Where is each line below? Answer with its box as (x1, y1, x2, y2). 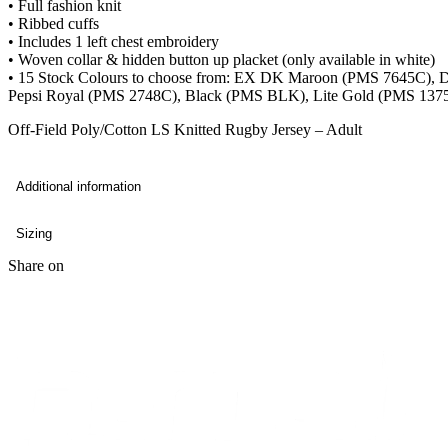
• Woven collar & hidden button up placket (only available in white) (8, 51, 435, 69)
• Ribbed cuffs (8, 15, 99, 33)
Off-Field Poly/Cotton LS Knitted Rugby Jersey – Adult (8, 121, 362, 139)
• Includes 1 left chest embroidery (8, 33, 219, 51)
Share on (8, 257, 64, 275)
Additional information (16, 179, 141, 195)
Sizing (16, 226, 52, 242)
